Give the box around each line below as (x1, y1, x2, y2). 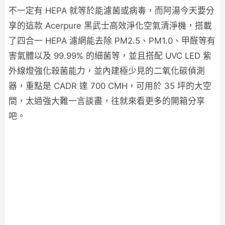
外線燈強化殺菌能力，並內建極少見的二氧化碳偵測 (9, 66, 205, 76)
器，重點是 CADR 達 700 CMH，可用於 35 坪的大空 (9, 81, 211, 91)
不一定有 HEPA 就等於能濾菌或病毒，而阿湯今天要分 (9, 6, 214, 16)
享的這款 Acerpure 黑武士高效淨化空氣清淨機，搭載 (9, 21, 212, 31)
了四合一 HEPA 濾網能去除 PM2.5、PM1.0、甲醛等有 (9, 36, 215, 46)
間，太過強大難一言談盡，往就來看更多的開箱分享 (9, 96, 205, 106)
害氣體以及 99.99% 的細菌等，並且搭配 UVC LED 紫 (9, 51, 211, 61)
